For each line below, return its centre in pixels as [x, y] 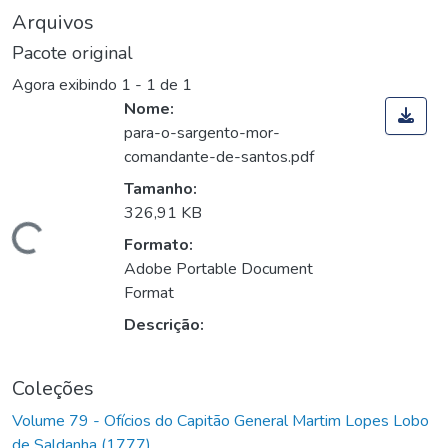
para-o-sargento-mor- [202, 133]
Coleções [53, 389]
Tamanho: [160, 189]
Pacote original [72, 53]
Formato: [158, 245]
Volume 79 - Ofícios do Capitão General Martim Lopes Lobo [220, 421]
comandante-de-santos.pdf [219, 157]
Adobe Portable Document [218, 269]
